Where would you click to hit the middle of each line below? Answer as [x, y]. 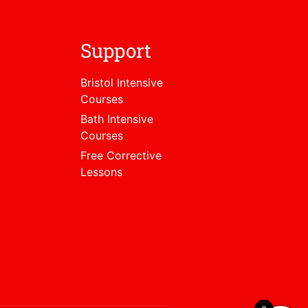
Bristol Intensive [121, 83]
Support [115, 51]
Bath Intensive [117, 119]
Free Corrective [121, 156]
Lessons [101, 172]
